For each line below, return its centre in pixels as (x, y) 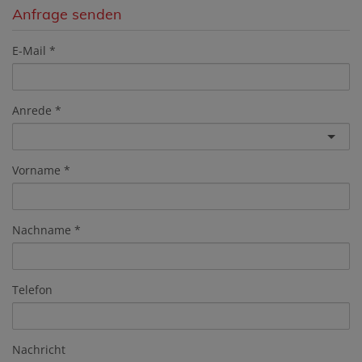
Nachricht (39, 349)
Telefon (32, 289)
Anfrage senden (67, 14)
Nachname (42, 229)
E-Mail (29, 50)
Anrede (32, 110)
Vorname (36, 170)
